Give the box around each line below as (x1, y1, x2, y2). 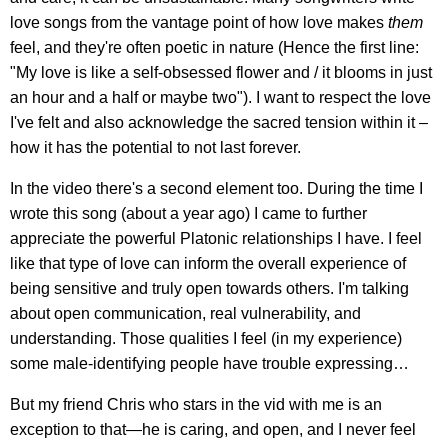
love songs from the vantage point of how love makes (10, 14, 388, 32)
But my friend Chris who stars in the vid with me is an (10, 396, 382, 414)
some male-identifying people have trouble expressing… (10, 355, 409, 373)
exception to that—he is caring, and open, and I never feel (10, 421, 416, 439)
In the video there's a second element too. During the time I (10, 180, 423, 198)
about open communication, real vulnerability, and (10, 305, 361, 323)
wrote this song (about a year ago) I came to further (10, 205, 367, 223)
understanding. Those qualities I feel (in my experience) (10, 330, 402, 348)
